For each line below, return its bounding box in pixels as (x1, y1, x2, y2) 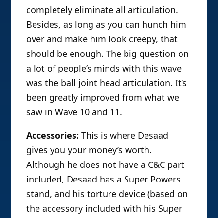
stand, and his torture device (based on (26, 188, 188, 200)
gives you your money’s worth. (26, 144, 152, 156)
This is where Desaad (79, 129, 169, 142)
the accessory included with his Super (26, 202, 182, 215)
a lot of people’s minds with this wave (26, 62, 182, 74)
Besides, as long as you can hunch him (26, 18, 187, 31)
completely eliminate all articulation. (26, 4, 179, 16)
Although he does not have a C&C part (26, 159, 185, 171)
